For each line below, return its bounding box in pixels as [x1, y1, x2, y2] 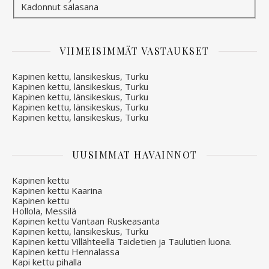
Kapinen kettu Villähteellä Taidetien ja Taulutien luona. [12, 235, 232, 248]
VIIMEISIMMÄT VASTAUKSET [59, 44, 210, 58]
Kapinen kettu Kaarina [12, 184, 102, 197]
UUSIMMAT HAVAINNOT [71, 148, 198, 162]
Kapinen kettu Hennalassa [12, 246, 119, 258]
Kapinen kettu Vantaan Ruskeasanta [12, 215, 160, 228]
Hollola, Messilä [12, 205, 76, 217]
